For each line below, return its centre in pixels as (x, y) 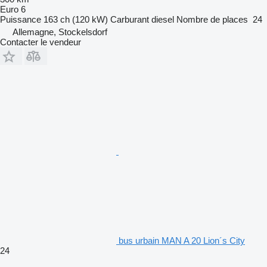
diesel (163, 19)
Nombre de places (212, 19)
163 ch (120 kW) (76, 19)
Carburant (130, 19)
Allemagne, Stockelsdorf (60, 32)
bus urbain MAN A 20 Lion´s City (182, 240)
